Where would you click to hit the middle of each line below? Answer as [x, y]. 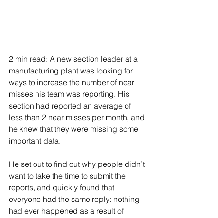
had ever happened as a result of [67, 211]
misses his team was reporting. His [70, 94]
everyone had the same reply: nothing [75, 199]
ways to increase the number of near [73, 82]
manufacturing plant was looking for [72, 71]
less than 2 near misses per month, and [78, 118]
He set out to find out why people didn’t [78, 164]
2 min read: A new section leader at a [74, 59]
